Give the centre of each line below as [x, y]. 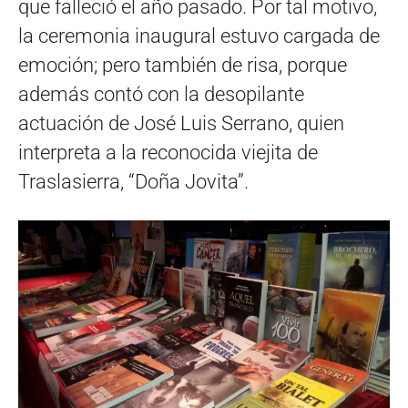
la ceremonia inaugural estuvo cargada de [199, 36]
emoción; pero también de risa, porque [183, 65]
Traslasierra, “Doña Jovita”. [133, 182]
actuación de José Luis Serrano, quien [181, 123]
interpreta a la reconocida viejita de [168, 153]
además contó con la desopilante [161, 94]
